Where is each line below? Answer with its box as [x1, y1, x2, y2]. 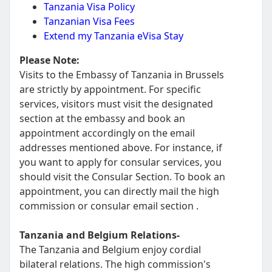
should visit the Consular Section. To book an [19, 170, 225, 183]
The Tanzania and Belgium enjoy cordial [19, 243, 201, 256]
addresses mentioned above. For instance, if [19, 141, 222, 154]
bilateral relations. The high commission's [19, 257, 211, 271]
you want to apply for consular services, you [19, 155, 222, 169]
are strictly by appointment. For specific [19, 83, 201, 96]
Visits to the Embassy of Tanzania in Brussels [19, 68, 224, 81]
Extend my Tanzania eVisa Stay [44, 29, 183, 42]
